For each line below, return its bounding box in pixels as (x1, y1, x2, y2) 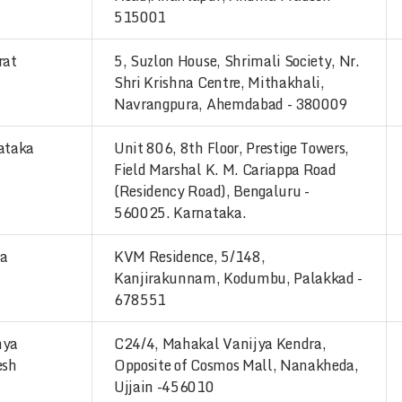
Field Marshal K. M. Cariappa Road (114, 158, 336, 181)
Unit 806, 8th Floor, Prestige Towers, (114, 136, 350, 160)
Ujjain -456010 (114, 375, 214, 398)
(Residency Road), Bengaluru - (114, 179, 310, 203)
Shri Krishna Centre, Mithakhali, (114, 71, 325, 94)
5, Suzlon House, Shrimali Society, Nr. (114, 49, 360, 73)
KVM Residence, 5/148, (114, 245, 266, 268)
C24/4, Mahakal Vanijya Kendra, (114, 332, 327, 355)
